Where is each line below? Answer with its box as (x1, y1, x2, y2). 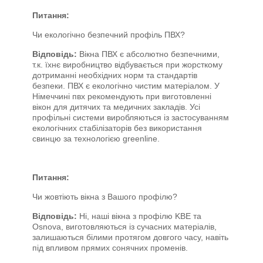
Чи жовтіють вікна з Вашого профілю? (32, 192, 177, 201)
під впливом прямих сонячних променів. (32, 243, 188, 252)
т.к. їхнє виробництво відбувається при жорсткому (32, 60, 222, 69)
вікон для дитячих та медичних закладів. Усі (32, 102, 200, 112)
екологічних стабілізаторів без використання (32, 123, 202, 133)
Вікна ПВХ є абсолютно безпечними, (79, 49, 220, 59)
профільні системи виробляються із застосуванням (32, 113, 229, 122)
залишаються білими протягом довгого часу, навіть (32, 232, 228, 242)
